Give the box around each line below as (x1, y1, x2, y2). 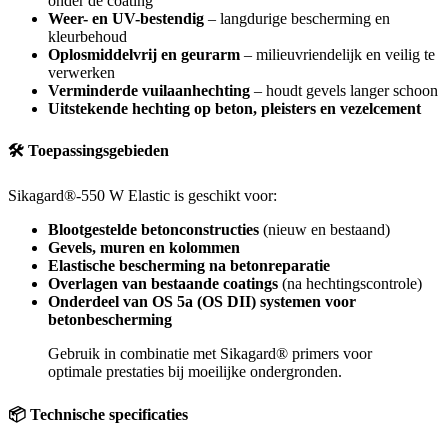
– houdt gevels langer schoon (250, 81, 438, 99)
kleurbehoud (48, 27, 127, 45)
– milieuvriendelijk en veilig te (240, 45, 435, 63)
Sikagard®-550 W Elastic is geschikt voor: (8, 187, 277, 205)
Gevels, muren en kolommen (48, 239, 240, 257)
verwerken (48, 63, 115, 81)
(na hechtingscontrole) (278, 275, 422, 293)
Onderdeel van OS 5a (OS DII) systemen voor (48, 293, 356, 311)
